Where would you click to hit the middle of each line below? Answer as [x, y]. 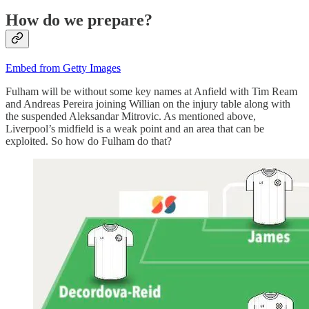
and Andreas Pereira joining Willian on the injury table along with [148, 103]
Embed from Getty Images [63, 68]
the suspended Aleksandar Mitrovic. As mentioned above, [131, 116]
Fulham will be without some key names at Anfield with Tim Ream [151, 91]
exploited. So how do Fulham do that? [89, 141]
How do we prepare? [79, 20]
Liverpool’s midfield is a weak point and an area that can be [135, 128]
